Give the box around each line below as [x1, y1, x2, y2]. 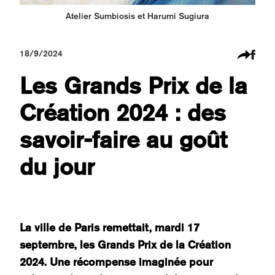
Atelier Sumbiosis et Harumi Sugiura [66, 10, 209, 21]
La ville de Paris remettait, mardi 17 [20, 221, 199, 234]
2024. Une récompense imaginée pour [20, 255, 213, 269]
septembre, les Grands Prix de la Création [20, 238, 231, 252]
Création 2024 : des [20, 98, 226, 126]
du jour [20, 152, 95, 180]
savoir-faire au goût [20, 125, 227, 153]
